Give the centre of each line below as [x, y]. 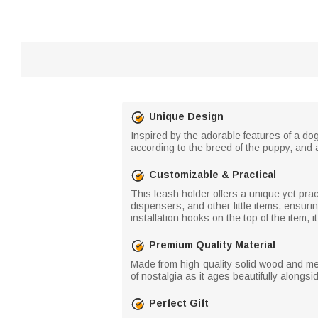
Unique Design [186, 116]
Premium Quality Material [212, 245]
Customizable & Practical [213, 175]
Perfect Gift [179, 303]
